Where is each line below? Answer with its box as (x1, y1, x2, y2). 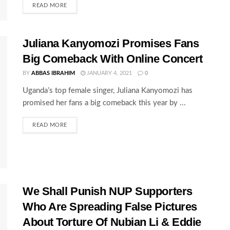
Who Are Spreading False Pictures (23, 200, 197, 213)
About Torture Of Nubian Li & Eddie (23, 215, 202, 228)
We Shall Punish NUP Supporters (23, 184, 193, 198)
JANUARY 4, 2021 (85, 70, 132, 76)
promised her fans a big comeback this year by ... (23, 99, 186, 107)
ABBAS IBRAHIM (31, 70, 75, 76)
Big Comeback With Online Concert (23, 52, 203, 66)
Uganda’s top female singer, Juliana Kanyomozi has (23, 87, 193, 95)
